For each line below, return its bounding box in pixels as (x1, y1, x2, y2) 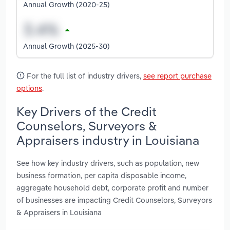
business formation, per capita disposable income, (16, 170, 186, 181)
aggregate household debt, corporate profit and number (16, 183, 208, 193)
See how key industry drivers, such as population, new (16, 158, 199, 168)
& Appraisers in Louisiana (16, 207, 102, 218)
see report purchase (143, 70, 212, 81)
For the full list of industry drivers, (25, 70, 143, 81)
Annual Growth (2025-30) (23, 41, 110, 51)
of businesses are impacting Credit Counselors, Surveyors (16, 195, 212, 205)
